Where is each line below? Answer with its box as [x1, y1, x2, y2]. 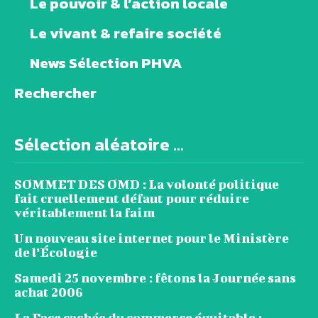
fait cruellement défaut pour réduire [14, 191, 249, 207]
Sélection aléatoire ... [14, 132, 184, 158]
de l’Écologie [14, 245, 97, 261]
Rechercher [14, 82, 97, 104]
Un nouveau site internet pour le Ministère [14, 231, 289, 246]
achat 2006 [14, 285, 83, 300]
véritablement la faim [14, 205, 155, 221]
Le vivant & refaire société [30, 22, 221, 45]
